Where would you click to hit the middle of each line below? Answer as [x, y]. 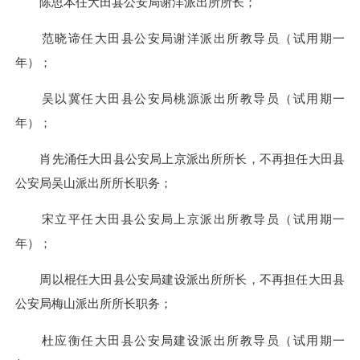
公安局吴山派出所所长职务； [94, 183]
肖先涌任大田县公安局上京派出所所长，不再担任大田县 [180, 159]
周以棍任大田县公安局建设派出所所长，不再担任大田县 [180, 280]
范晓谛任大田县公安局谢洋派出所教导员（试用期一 [180, 38]
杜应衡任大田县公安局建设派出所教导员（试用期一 [180, 340]
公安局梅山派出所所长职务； [94, 304]
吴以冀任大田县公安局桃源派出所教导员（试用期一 [180, 98]
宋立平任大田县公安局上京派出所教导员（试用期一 [180, 219]
